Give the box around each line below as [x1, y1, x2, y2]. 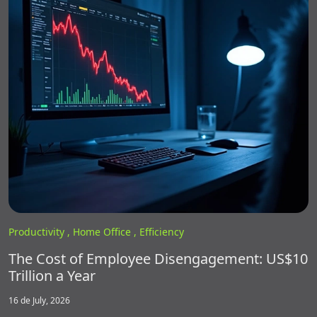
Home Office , [73, 224, 139, 238]
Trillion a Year [8, 265, 96, 285]
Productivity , [8, 224, 73, 238]
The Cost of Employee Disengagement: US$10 [8, 248, 308, 268]
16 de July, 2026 [8, 294, 70, 306]
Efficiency [139, 224, 184, 238]
